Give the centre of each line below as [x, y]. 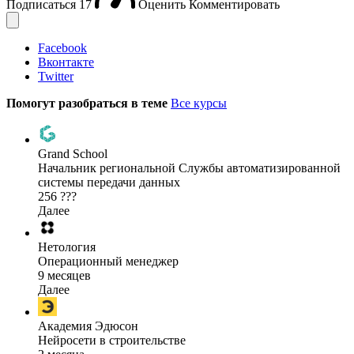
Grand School [73, 154]
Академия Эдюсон [88, 326]
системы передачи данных [109, 183]
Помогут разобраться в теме [88, 103]
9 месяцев [64, 276]
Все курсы [199, 103]
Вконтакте [66, 62]
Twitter [56, 76]
